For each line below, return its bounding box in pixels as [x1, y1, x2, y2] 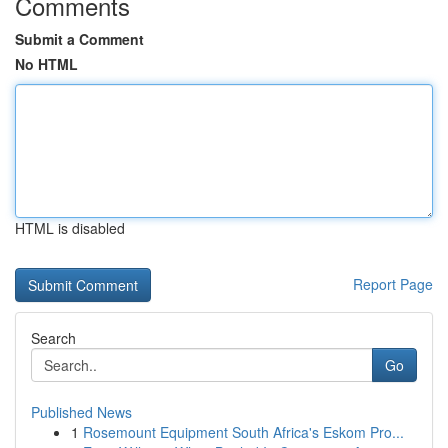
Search [31, 328, 76, 348]
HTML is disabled [15, 218, 125, 238]
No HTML [15, 54, 78, 74]
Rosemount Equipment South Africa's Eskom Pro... [83, 422, 404, 442]
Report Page [353, 274, 433, 294]
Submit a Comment [15, 29, 144, 49]
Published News [31, 402, 132, 422]
